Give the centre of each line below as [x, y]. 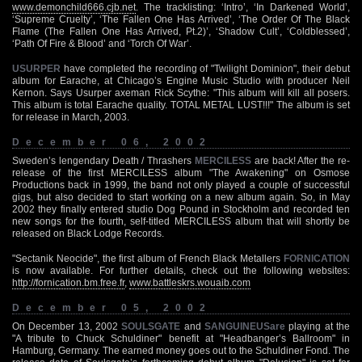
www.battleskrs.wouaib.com [190, 282]
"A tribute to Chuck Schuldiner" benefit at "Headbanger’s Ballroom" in [181, 338]
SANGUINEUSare [245, 326]
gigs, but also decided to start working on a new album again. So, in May [181, 197]
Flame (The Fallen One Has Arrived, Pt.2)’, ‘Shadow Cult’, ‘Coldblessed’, [181, 31]
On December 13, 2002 [67, 326]
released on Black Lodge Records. [88, 233]
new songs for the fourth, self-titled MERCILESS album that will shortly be [181, 221]
